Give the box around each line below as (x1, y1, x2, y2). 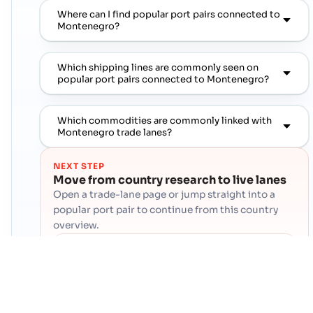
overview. (53, 219, 100, 232)
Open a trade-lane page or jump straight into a (53, 189, 276, 201)
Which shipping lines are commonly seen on (57, 61, 259, 73)
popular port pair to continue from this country (53, 204, 279, 217)
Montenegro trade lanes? (57, 126, 172, 138)
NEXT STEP (53, 161, 105, 172)
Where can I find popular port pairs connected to (57, 8, 280, 20)
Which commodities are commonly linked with (57, 114, 272, 126)
